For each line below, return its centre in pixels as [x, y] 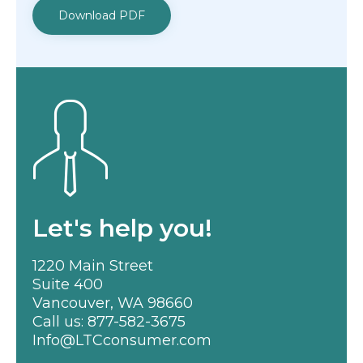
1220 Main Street [93, 266]
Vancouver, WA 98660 [113, 303]
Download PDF [102, 16]
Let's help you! [122, 228]
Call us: [60, 322]
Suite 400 [68, 285]
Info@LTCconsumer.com [122, 341]
